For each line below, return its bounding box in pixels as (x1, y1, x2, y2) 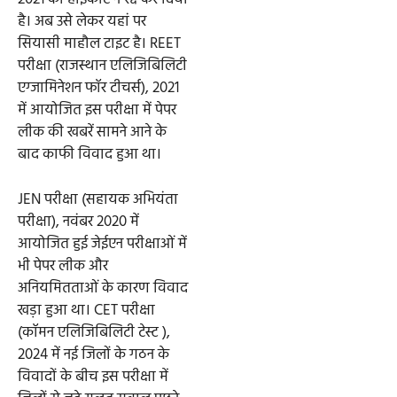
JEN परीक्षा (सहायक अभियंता (18, 187, 178, 212)
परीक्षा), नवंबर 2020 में (18, 209, 139, 234)
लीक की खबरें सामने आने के (18, 121, 167, 145)
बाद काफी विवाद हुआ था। (18, 143, 161, 167)
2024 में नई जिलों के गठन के (18, 342, 169, 367)
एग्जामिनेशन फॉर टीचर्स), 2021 (18, 76, 179, 101)
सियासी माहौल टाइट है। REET (18, 32, 181, 57)
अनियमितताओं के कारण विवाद (18, 276, 188, 300)
